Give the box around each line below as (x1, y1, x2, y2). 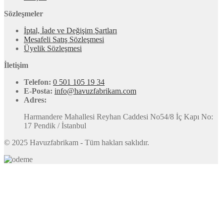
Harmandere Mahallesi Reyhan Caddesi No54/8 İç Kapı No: (24, 112, 213, 121)
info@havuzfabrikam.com (55, 87, 136, 96)
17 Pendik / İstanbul (24, 121, 86, 130)
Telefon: (24, 78, 53, 87)
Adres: (24, 96, 47, 105)
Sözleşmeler (4, 9, 43, 18)
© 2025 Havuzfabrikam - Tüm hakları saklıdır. (4, 138, 149, 147)
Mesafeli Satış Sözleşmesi (24, 35, 104, 44)
